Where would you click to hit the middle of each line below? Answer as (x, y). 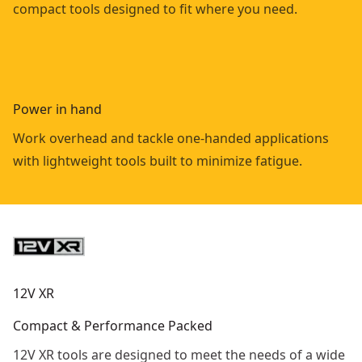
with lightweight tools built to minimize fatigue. (158, 161)
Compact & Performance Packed (113, 326)
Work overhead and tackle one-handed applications (171, 138)
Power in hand (57, 109)
